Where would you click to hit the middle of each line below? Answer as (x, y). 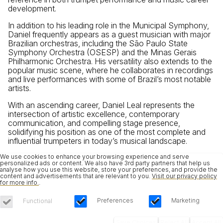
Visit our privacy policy (184, 176)
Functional (37, 201)
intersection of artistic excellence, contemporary (94, 114)
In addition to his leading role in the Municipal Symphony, (109, 25)
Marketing (186, 200)
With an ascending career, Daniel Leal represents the (101, 105)
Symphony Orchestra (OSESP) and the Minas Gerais (102, 52)
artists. (19, 88)
